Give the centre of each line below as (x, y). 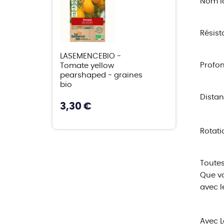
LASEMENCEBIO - (90, 56)
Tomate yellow (87, 66)
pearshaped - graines (101, 75)
